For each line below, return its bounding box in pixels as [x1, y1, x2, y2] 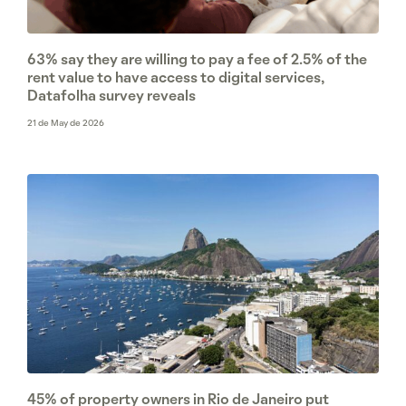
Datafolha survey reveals [27, 91, 196, 104]
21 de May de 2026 [27, 120, 104, 129]
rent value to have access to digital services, [27, 72, 324, 86]
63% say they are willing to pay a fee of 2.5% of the [27, 54, 367, 68]
